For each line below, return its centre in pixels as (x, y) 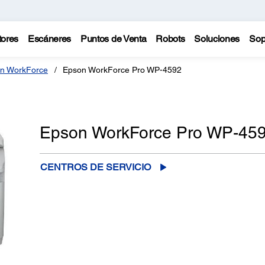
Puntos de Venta (114, 39)
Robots (170, 39)
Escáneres (49, 39)
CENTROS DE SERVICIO (95, 167)
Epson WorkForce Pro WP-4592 (122, 70)
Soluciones (217, 39)
